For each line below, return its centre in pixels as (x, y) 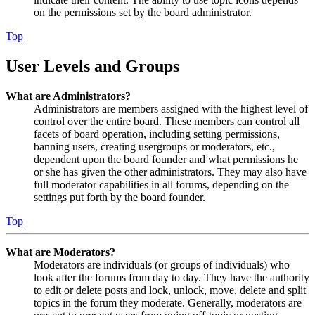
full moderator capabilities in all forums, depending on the (161, 184)
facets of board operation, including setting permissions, (157, 134)
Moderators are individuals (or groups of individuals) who (162, 264)
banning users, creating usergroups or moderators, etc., (154, 146)
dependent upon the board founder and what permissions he (166, 159)
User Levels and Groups (92, 66)
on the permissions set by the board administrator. (143, 13)
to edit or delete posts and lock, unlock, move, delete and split (170, 290)
